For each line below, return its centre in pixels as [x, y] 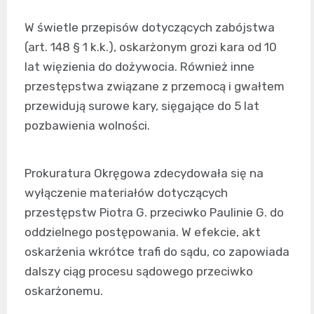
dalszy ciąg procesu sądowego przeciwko [139, 271]
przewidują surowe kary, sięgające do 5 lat [142, 105]
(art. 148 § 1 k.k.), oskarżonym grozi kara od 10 [151, 47]
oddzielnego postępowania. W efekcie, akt [143, 232]
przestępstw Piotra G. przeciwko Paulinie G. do [154, 212]
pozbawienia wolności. [87, 125]
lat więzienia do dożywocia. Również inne [139, 66]
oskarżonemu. [64, 291]
